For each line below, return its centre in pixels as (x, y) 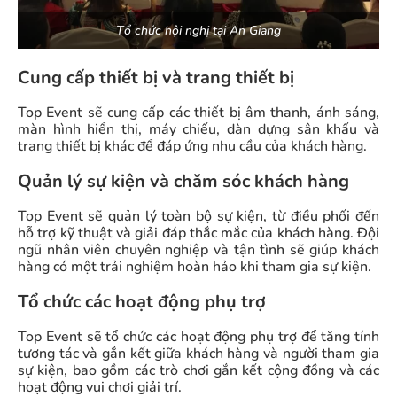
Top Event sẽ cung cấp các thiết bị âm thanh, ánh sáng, (198, 113)
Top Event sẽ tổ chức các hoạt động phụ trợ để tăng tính (198, 337)
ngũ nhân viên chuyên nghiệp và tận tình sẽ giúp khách (198, 250)
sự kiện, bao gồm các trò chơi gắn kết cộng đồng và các (198, 371)
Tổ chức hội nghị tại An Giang (198, 31)
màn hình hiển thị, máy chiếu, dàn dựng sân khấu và (198, 130)
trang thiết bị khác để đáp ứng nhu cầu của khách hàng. (192, 147)
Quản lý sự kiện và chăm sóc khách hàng (183, 182)
